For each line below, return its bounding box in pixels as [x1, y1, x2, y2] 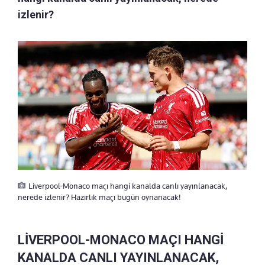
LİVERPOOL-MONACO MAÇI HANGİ [18, 232, 224, 248]
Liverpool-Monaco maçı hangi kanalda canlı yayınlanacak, [28, 181, 228, 191]
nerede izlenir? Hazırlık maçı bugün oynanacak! [18, 192, 180, 202]
